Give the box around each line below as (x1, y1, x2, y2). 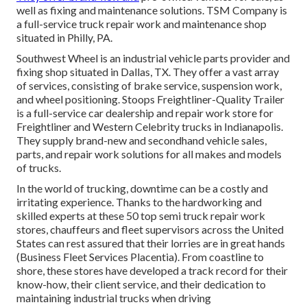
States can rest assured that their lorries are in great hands (16, 236, 285, 249)
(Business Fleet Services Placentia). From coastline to (16, 249, 264, 263)
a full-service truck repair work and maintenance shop (16, 16, 267, 30)
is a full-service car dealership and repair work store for (16, 106, 273, 119)
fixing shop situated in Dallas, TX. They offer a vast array (16, 64, 279, 78)
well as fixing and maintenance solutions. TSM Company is (16, 3, 287, 16)
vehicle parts (169, 51, 228, 64)
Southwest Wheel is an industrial (16, 51, 169, 64)
